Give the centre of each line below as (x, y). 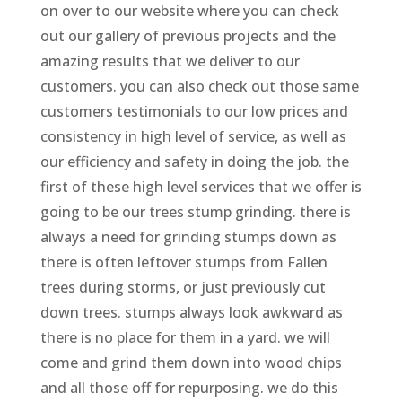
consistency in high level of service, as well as (193, 136)
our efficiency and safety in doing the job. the (194, 161)
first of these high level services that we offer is (201, 186)
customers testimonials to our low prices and (194, 111)
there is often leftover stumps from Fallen (184, 262)
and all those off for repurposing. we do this (189, 387)
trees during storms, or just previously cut (183, 287)
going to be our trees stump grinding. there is (195, 211)
